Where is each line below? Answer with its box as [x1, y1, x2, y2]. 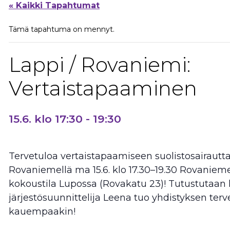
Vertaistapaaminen [9, 75, 197, 101]
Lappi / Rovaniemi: [9, 52, 190, 77]
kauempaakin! [9, 205, 75, 217]
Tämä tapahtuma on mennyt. [9, 24, 114, 34]
